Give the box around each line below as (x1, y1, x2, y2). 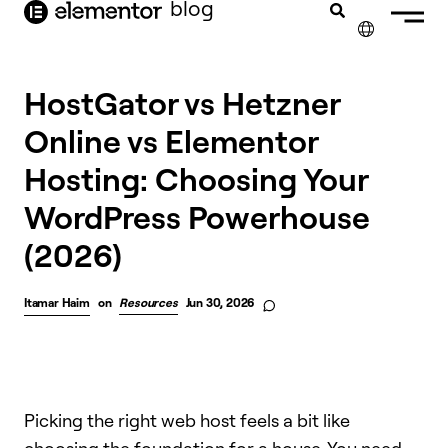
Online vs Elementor (24, 120, 318, 161)
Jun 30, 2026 (185, 295, 255, 310)
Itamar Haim (24, 295, 90, 310)
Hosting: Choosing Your (24, 158, 368, 199)
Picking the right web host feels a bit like (24, 409, 350, 431)
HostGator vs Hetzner (24, 82, 340, 123)
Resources (119, 295, 178, 310)
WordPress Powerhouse (24, 196, 370, 237)
